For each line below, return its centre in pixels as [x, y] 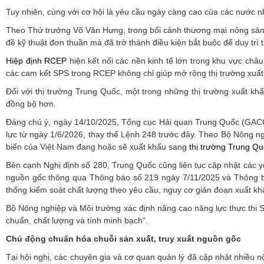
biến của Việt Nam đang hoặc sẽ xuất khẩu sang [98, 146]
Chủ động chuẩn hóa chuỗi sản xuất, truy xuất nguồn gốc [123, 238]
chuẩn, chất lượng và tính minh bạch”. [77, 220]
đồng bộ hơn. [31, 103]
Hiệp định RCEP [37, 60]
